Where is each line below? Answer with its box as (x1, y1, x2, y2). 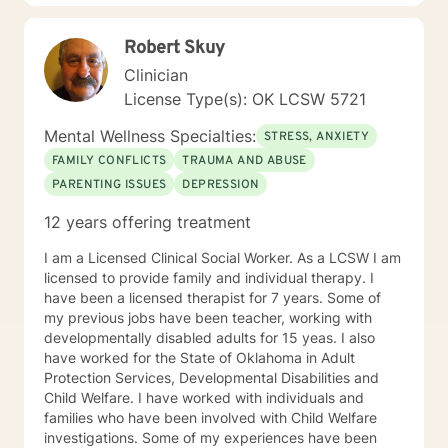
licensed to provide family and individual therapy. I (44, 269, 119, 286)
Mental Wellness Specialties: (44, 126, 256, 146)
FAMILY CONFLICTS (52, 153, 167, 169)
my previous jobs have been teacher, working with (44, 309, 372, 326)
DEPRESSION (182, 177, 260, 193)
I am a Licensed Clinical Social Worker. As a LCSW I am (44, 249, 401, 266)
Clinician (124, 65, 188, 85)
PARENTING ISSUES (52, 177, 167, 193)
